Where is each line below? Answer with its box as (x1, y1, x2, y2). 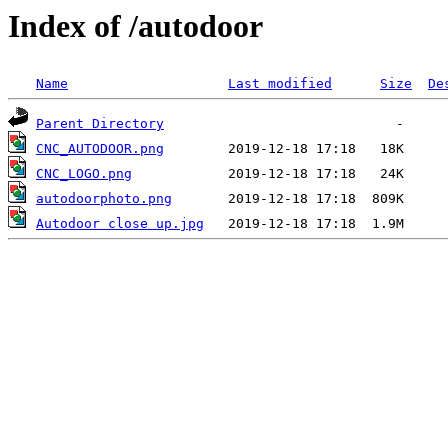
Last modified (228, 76, 332, 92)
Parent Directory (36, 116, 164, 132)
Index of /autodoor (8, 8, 263, 44)
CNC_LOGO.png (36, 166, 132, 182)
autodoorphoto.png (36, 191, 172, 207)
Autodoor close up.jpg (36, 216, 204, 232)
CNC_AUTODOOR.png (36, 141, 164, 157)
